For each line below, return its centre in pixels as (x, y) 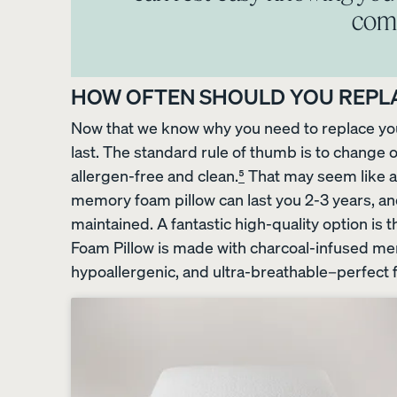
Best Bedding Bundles (97, 287)
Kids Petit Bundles (85, 323)
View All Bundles (81, 250)
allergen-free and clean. (155, 175)
